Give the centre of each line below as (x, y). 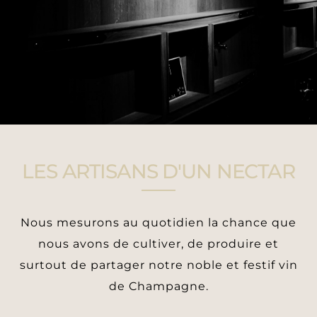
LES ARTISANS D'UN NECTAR (158, 171)
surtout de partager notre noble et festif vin (158, 265)
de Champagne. (158, 286)
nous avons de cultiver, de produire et (158, 243)
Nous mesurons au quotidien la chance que (158, 222)
